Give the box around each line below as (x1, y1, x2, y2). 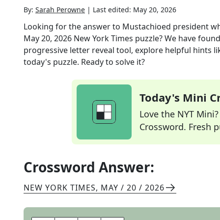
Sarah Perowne (35, 5, 85, 14)
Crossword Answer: (24, 158, 154, 176)
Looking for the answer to (24, 21, 122, 32)
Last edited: (93, 5, 133, 14)
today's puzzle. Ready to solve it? (24, 56, 145, 67)
